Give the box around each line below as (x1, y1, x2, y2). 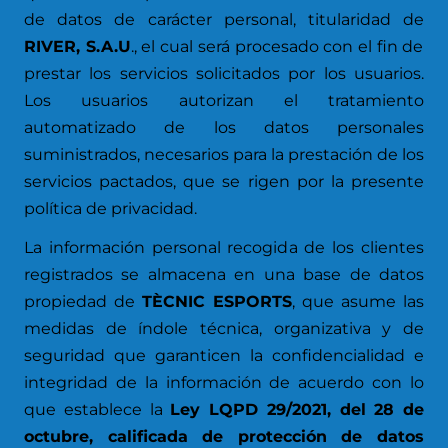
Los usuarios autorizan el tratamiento (24, 91, 424, 110)
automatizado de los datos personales (24, 118, 424, 137)
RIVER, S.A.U (24, 37, 131, 56)
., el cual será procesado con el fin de (130, 37, 424, 56)
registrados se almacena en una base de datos (24, 265, 424, 284)
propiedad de (24, 292, 142, 311)
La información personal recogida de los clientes (24, 238, 424, 257)
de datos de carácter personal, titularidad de (24, 10, 424, 29)
